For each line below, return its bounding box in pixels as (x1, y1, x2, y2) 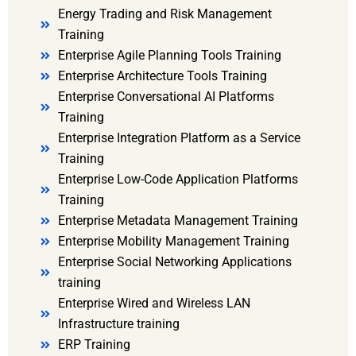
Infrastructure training (57, 316, 180, 332)
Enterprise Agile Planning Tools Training (57, 48, 281, 64)
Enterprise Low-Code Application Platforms (57, 172, 298, 188)
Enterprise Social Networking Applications (57, 254, 292, 270)
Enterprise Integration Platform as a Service (57, 130, 300, 146)
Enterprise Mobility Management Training (57, 234, 289, 250)
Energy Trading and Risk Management (57, 6, 272, 22)
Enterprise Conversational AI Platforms (57, 89, 274, 105)
